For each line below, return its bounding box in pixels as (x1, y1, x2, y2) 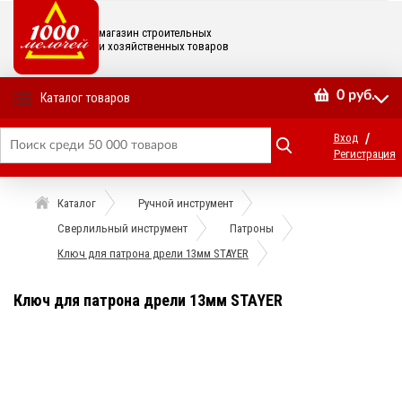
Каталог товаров (40, 91, 130, 105)
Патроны (230, 222, 274, 235)
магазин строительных (99, 26, 212, 39)
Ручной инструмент (138, 197, 233, 210)
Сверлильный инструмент (57, 222, 188, 235)
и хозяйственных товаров (99, 39, 229, 53)
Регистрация (333, 147, 396, 161)
